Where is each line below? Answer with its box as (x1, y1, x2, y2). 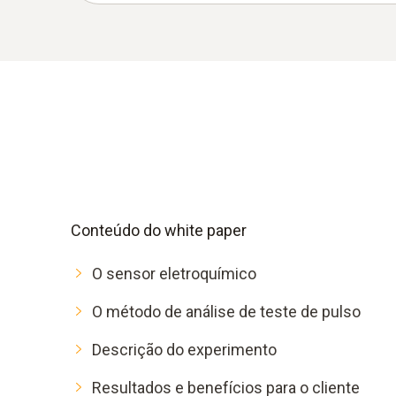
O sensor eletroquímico (92, 263, 256, 283)
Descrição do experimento (92, 339, 277, 359)
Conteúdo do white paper (71, 220, 247, 240)
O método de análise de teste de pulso (92, 301, 361, 321)
